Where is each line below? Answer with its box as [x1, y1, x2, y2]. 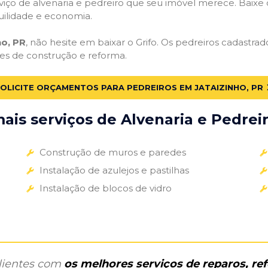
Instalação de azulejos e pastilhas [39, 164, 189, 176]
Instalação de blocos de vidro [39, 182, 172, 194]
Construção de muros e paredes [39, 146, 186, 158]
